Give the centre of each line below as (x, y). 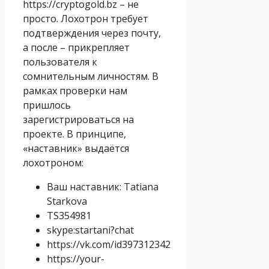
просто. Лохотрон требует (86, 18)
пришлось (47, 105)
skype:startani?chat (90, 230)
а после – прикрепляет (76, 47)
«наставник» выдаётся (76, 148)
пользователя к (60, 62)
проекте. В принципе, (74, 134)
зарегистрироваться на (78, 119)
